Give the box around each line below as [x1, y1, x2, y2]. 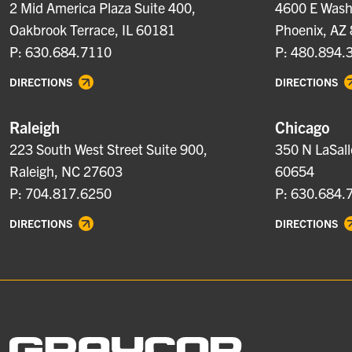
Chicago [275, 117, 331, 137]
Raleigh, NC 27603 [9, 162, 123, 180]
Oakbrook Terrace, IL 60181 [9, 20, 175, 38]
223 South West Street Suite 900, [9, 140, 207, 158]
